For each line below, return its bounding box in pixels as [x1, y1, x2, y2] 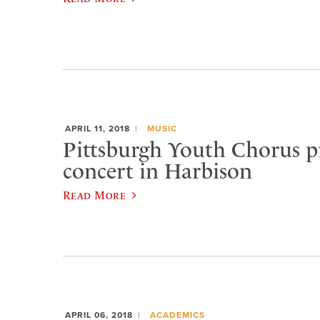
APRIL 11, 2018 [65, 124, 130, 134]
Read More [63, 188, 126, 201]
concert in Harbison [63, 158, 252, 184]
